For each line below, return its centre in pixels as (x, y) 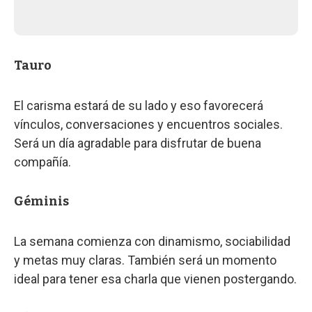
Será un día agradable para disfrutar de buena (138, 143)
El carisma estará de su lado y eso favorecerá (139, 105)
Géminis (41, 201)
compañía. (42, 162)
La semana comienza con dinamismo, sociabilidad (152, 241)
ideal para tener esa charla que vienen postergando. (155, 279)
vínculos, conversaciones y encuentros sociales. (148, 124)
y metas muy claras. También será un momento (145, 260)
